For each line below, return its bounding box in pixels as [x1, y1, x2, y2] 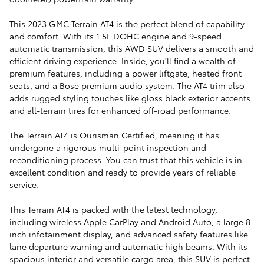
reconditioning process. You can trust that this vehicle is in [9, 154, 242, 166]
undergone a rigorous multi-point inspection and [9, 141, 206, 154]
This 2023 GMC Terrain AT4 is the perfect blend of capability [9, 18, 245, 30]
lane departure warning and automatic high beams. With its [9, 240, 247, 253]
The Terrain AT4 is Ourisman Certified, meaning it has [9, 129, 219, 141]
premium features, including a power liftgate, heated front [9, 67, 242, 80]
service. [9, 179, 39, 191]
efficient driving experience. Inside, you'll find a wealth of [9, 55, 236, 67]
